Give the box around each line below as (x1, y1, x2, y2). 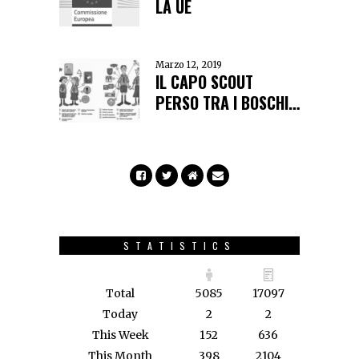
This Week (91, 328, 149, 343)
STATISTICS (123, 239, 236, 253)
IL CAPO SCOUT (155, 70, 253, 95)
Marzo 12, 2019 (155, 59, 222, 71)
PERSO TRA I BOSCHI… (155, 91, 300, 115)
